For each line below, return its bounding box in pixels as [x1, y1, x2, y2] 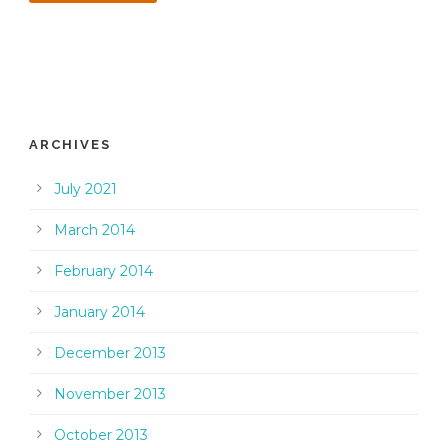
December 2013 [54, 344, 166, 363]
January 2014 [54, 303, 145, 322]
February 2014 [54, 262, 153, 281]
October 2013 [54, 426, 148, 445]
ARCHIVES [29, 137, 111, 153]
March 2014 [54, 221, 135, 240]
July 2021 [54, 180, 117, 199]
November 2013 [54, 385, 166, 404]
